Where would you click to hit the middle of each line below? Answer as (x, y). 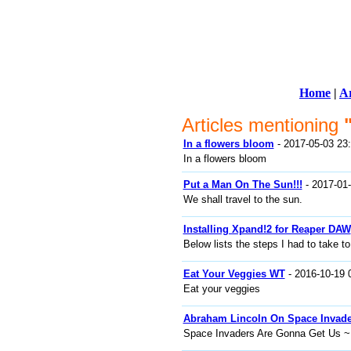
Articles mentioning (262, 125)
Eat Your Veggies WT (234, 274)
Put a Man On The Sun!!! (242, 185)
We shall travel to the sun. (242, 199)
